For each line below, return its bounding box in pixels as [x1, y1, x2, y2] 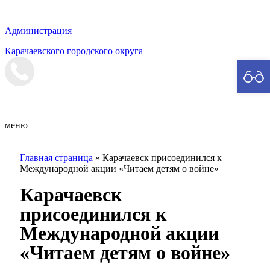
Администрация [5, 25, 72, 36]
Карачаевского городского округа [5, 46, 143, 56]
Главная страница [20, 152, 93, 163]
